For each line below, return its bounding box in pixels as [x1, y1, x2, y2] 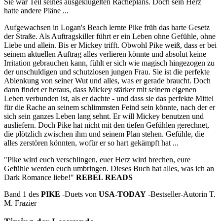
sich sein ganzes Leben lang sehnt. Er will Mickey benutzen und [4, 111, 204, 120]
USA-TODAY [99, 189, 146, 198]
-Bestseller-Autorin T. [146, 189, 216, 198]
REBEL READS [76, 173, 133, 182]
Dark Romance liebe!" [4, 173, 76, 182]
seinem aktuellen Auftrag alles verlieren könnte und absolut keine [4, 49, 206, 58]
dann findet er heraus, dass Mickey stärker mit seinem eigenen [4, 85, 196, 94]
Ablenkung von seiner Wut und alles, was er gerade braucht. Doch [4, 76, 211, 85]
